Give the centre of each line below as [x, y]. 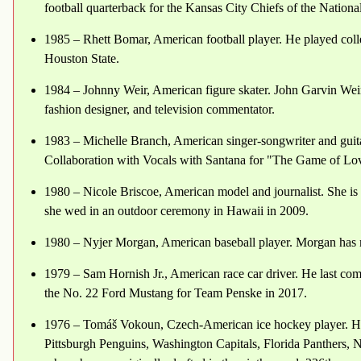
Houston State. [82, 59]
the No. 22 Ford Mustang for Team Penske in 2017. [176, 293]
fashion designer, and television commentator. [160, 110]
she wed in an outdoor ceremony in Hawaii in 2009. [176, 211]
